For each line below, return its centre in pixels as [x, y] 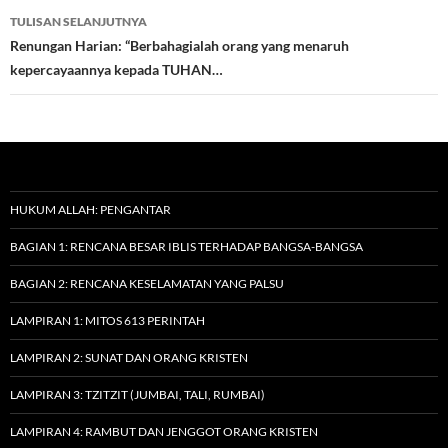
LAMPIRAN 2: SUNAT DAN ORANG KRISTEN [129, 357]
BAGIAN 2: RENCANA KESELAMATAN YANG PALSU [147, 283]
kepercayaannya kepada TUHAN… [116, 69]
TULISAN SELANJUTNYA [78, 21]
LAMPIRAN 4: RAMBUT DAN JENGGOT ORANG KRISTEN [164, 431]
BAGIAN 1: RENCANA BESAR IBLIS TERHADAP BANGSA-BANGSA [186, 246]
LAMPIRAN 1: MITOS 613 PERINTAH [107, 320]
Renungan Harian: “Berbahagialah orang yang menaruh [179, 45]
